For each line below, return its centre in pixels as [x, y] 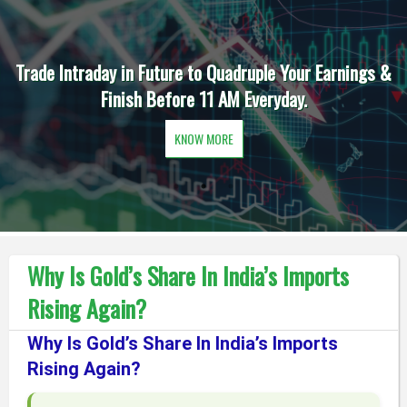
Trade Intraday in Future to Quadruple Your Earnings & [203, 72]
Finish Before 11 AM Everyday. [203, 99]
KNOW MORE [203, 139]
